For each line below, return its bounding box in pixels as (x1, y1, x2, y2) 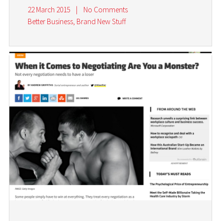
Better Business (28, 17, 74, 27)
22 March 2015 (28, 5, 71, 15)
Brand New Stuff (76, 17, 126, 27)
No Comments (83, 5, 128, 15)
